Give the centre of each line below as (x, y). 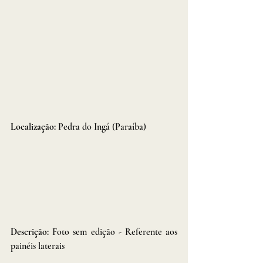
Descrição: (32, 232)
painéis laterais (38, 246)
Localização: (34, 127)
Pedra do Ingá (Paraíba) (102, 127)
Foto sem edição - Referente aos (115, 232)
